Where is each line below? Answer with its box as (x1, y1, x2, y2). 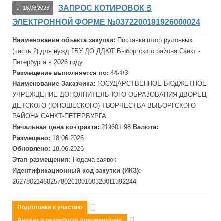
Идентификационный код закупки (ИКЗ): (12, 167, 141, 174)
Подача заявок (73, 156, 116, 163)
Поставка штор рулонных (117, 37, 193, 44)
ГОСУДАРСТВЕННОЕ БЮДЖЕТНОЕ (97, 80, 207, 87)
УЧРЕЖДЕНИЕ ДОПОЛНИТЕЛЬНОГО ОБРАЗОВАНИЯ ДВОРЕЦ (12, 91, 207, 98)
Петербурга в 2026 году (12, 58, 83, 66)
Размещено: (12, 134, 52, 142)
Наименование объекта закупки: (12, 37, 117, 44)
